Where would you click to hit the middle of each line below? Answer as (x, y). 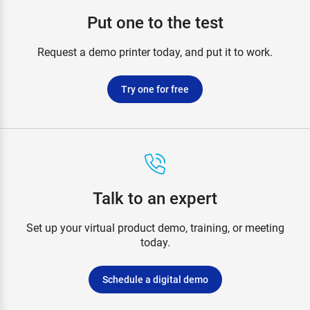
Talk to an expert (155, 198)
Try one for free (155, 89)
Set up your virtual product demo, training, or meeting (155, 228)
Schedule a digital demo (155, 280)
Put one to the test (155, 22)
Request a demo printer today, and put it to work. (155, 52)
